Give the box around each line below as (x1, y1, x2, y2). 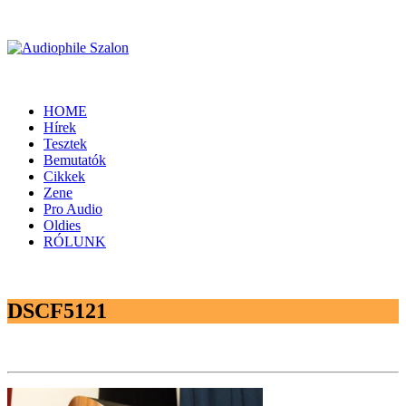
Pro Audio (43, 201, 102, 217)
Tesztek (43, 136, 87, 151)
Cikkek (43, 169, 85, 184)
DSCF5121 (7, 298, 107, 323)
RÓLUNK (43, 234, 106, 249)
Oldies (43, 217, 81, 233)
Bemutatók (43, 152, 106, 168)
